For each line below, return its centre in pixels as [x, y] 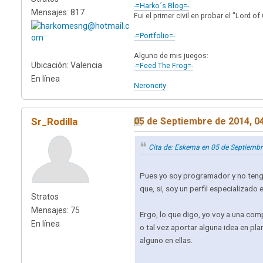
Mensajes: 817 [58, 12]
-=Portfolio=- [154, 35]
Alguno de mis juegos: [171, 55]
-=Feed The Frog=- [163, 65]
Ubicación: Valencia [67, 65]
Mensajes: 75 [55, 210]
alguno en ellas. [166, 240]
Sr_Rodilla [54, 121]
